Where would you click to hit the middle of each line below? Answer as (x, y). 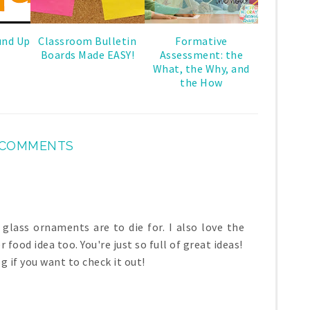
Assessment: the (201, 54)
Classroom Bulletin (88, 40)
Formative (201, 40)
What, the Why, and (201, 68)
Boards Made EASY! (87, 54)
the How (201, 82)
